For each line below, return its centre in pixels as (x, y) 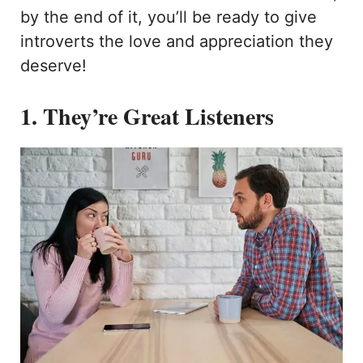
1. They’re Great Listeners (147, 117)
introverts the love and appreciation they (177, 42)
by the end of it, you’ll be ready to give (169, 17)
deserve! (53, 66)
